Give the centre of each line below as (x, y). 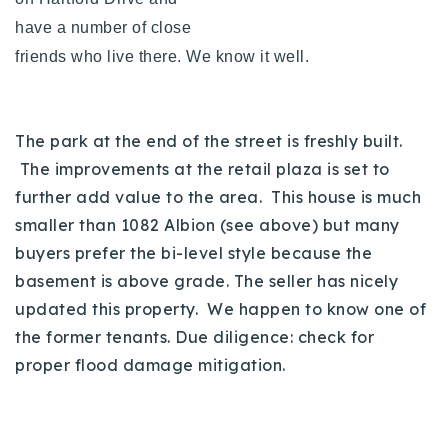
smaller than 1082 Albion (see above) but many (207, 224)
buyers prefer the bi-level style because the (193, 252)
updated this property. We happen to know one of (220, 308)
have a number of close (103, 27)
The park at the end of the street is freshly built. (209, 140)
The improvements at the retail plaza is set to (202, 168)
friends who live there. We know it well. (166, 56)
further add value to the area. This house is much (218, 196)
